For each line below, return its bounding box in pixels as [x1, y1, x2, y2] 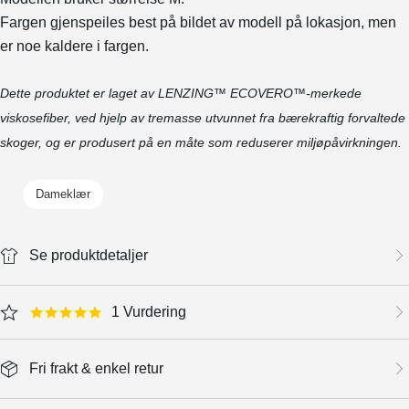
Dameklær [36, 187, 90, 202]
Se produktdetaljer [29, 247, 148, 264]
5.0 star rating [28, 310, 109, 326]
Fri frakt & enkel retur [29, 361, 163, 377]
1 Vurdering [111, 304, 186, 320]
